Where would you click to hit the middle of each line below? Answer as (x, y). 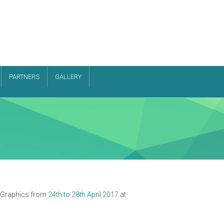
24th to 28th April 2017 (83, 195)
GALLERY (68, 77)
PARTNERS (24, 77)
